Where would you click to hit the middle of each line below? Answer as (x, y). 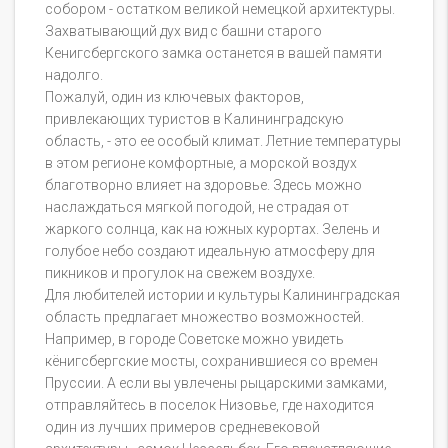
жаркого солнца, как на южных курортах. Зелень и (212, 228)
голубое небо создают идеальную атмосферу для (210, 250)
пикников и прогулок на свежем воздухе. (180, 272)
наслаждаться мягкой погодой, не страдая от (197, 206)
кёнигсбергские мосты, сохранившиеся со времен (211, 360)
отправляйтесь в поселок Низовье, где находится (209, 404)
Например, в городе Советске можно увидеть (194, 338)
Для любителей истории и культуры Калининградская (222, 294)
